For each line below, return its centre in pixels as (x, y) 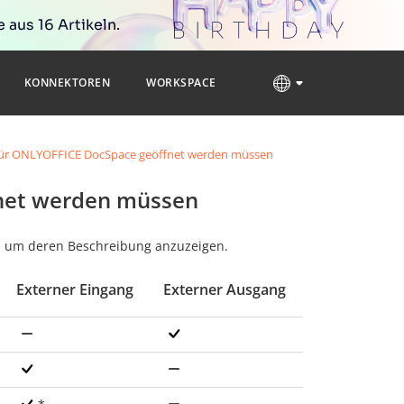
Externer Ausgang (225, 289)
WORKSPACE (181, 83)
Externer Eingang (75, 289)
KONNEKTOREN (67, 83)
